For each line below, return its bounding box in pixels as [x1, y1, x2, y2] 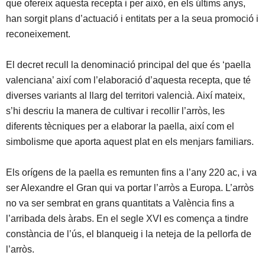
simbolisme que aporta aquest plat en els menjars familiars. [6, 137, 254, 147]
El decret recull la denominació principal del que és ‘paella [6, 60, 251, 70]
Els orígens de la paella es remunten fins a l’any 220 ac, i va [6, 167, 257, 178]
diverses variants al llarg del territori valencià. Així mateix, [6, 91, 245, 101]
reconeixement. [6, 29, 70, 40]
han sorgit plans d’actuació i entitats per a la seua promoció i [6, 14, 258, 24]
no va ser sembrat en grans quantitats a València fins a [6, 198, 234, 209]
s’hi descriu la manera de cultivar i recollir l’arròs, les [6, 106, 225, 117]
